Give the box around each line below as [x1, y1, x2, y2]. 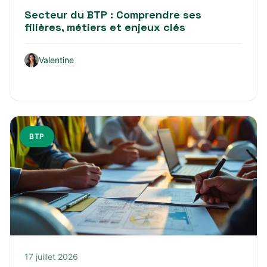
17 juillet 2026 [24, 251, 78, 262]
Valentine [39, 54, 74, 65]
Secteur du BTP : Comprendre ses [24, 7, 201, 21]
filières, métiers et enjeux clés [24, 20, 185, 34]
